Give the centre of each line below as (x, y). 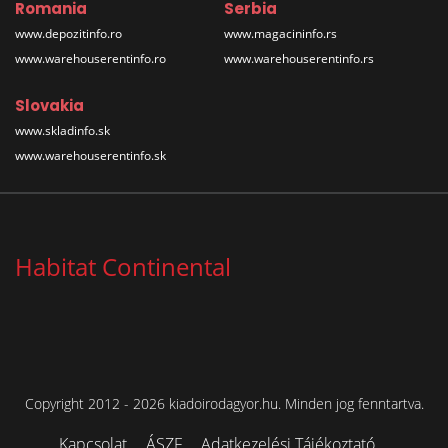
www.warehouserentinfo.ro (90, 58)
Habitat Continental (123, 266)
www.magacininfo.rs (280, 33)
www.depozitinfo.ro (68, 33)
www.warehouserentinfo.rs (299, 58)
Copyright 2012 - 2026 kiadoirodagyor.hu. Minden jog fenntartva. (224, 403)
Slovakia (49, 105)
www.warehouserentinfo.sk (90, 155)
